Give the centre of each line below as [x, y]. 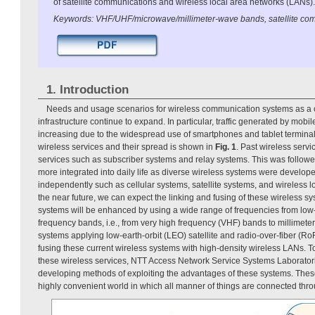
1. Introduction [87, 89]
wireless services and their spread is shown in [127, 147]
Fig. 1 [226, 147]
